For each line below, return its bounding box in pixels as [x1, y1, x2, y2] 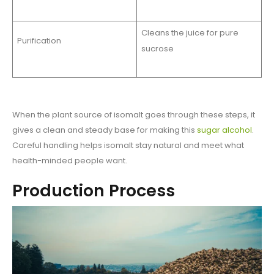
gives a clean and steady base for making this [12, 124, 197, 136]
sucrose [141, 43, 174, 55]
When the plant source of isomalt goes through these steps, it [12, 109, 255, 121]
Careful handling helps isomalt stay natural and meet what [12, 139, 244, 152]
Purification [17, 35, 61, 47]
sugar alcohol [197, 124, 252, 136]
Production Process [12, 179, 175, 202]
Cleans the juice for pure [141, 27, 239, 39]
